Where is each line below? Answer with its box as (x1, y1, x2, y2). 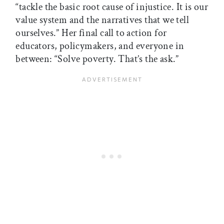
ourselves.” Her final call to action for (15, 26, 167, 40)
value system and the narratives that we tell (15, 13, 189, 27)
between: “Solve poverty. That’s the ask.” (15, 52, 179, 66)
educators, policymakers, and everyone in (15, 39, 184, 53)
